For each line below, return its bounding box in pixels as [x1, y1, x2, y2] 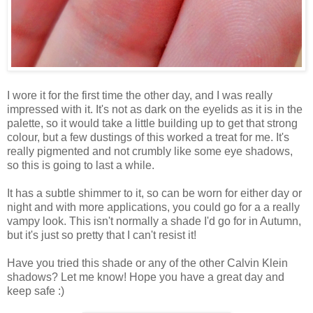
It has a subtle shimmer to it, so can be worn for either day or [7, 187, 302, 199]
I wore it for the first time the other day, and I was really [7, 89, 272, 101]
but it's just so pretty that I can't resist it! [7, 228, 196, 241]
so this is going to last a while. [7, 159, 154, 171]
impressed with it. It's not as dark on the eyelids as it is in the [7, 103, 303, 115]
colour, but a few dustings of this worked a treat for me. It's [7, 131, 289, 143]
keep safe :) [7, 284, 64, 297]
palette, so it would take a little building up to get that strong [7, 117, 298, 129]
